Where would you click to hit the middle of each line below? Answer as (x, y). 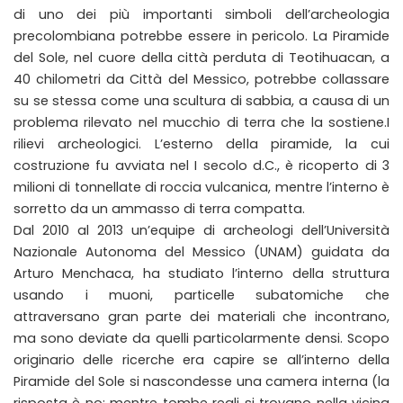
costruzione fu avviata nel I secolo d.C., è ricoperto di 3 (201, 166)
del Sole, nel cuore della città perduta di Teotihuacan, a (201, 58)
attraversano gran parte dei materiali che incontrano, (201, 317)
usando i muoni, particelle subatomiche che (201, 296)
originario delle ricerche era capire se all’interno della (201, 360)
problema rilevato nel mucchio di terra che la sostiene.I (201, 123)
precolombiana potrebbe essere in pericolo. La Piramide (201, 36)
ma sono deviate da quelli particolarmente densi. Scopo (201, 339)
